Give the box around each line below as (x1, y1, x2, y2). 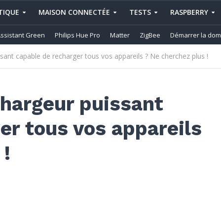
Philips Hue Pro (55, 31, 100, 39)
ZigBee (140, 31, 160, 39)
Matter (110, 31, 130, 39)
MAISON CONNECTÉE (38, 7, 110, 17)
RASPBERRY (170, 7, 208, 17)
